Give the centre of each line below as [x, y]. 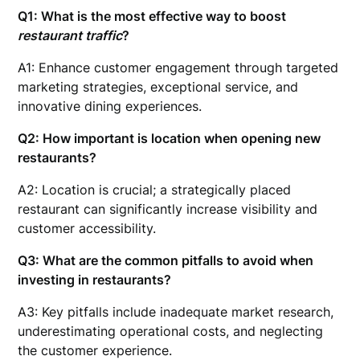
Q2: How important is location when [130, 138]
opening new [281, 138]
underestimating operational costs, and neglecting [171, 331]
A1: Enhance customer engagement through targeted [178, 67]
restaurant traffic [70, 35]
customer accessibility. [87, 228]
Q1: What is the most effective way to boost [152, 16]
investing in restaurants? [95, 280]
